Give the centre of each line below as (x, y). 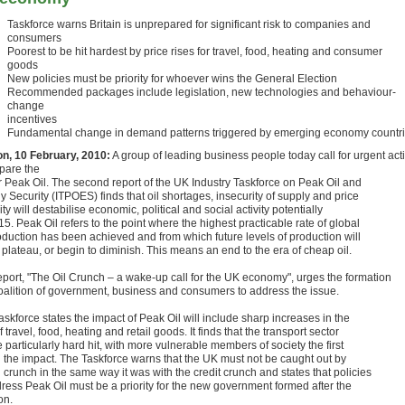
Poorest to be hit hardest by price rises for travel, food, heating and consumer (195, 52)
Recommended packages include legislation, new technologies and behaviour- (202, 92)
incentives (32, 119)
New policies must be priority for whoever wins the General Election (172, 79)
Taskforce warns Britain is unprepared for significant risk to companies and (189, 24)
